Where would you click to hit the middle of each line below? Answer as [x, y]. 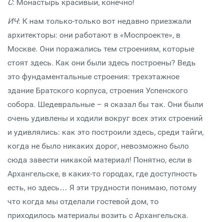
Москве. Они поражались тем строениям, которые [101, 49]
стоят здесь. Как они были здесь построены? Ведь [102, 63]
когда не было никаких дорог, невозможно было [98, 146]
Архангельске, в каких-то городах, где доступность [102, 174]
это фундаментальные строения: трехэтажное [93, 77]
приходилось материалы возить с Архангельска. [98, 215]
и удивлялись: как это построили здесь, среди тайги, [106, 132]
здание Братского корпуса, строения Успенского [98, 90]
